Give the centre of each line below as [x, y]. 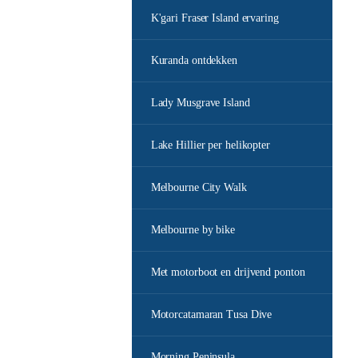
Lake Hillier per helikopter [210, 145]
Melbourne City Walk [199, 187]
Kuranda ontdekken [194, 60]
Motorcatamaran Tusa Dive [211, 314]
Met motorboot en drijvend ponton [228, 272]
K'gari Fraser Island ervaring [215, 18]
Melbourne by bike [193, 230]
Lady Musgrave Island [200, 103]
